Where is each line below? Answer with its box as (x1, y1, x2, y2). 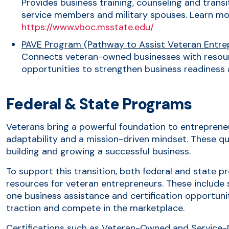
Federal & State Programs (6, 94, 192, 114)
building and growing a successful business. (6, 145, 191, 157)
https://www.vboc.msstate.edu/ (21, 20, 154, 33)
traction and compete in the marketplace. (6, 201, 185, 214)
